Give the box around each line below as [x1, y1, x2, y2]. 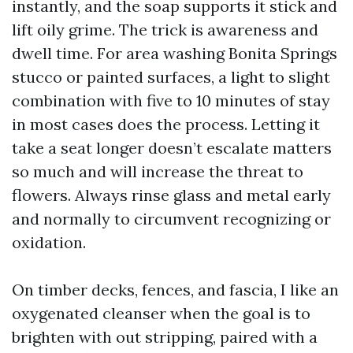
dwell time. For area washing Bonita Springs [12, 43, 337, 63]
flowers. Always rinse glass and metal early [12, 185, 331, 205]
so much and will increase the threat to [12, 162, 303, 181]
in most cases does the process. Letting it [12, 114, 320, 134]
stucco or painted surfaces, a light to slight [12, 67, 330, 87]
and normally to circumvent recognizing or [12, 209, 331, 229]
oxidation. [12, 232, 86, 252]
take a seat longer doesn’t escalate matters [12, 138, 332, 158]
